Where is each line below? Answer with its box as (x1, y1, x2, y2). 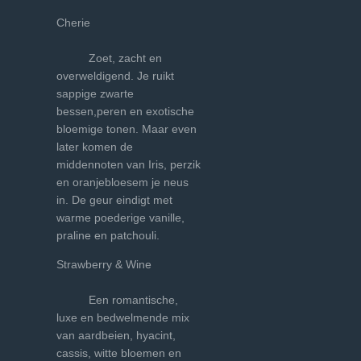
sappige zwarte (56, 87, 134, 100)
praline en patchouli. (56, 229, 160, 242)
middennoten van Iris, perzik (56, 158, 201, 171)
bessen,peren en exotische (56, 105, 194, 118)
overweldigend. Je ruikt (56, 69, 174, 82)
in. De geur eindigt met (56, 193, 172, 206)
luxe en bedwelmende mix (56, 311, 189, 324)
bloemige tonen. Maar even (56, 122, 197, 135)
